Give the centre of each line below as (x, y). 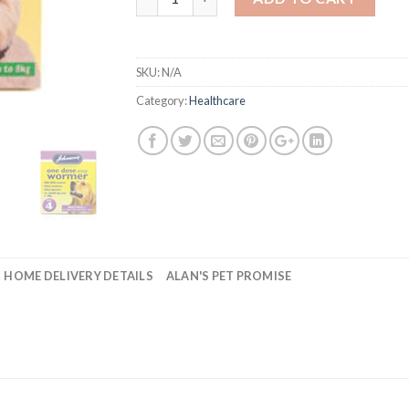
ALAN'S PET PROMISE (229, 276)
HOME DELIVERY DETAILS (79, 276)
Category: (163, 100)
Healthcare (217, 100)
